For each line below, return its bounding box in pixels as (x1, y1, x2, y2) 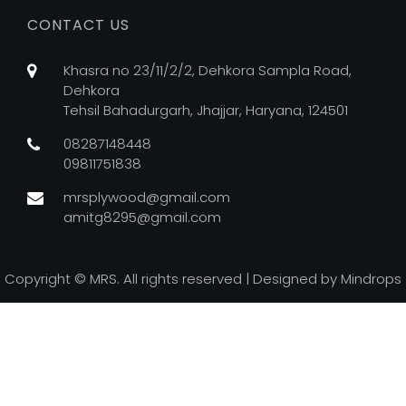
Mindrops (341, 269, 401, 289)
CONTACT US (27, 14, 130, 36)
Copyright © (5, 269, 90, 289)
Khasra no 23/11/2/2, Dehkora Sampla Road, (63, 61, 352, 81)
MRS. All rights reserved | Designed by (90, 269, 341, 289)
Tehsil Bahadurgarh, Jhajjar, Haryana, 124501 (63, 101, 348, 121)
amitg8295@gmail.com (63, 208, 221, 227)
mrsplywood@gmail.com (63, 188, 230, 208)
